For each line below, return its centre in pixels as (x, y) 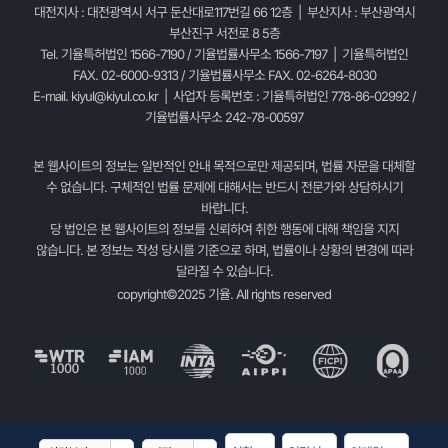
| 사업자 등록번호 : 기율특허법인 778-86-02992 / (286, 96)
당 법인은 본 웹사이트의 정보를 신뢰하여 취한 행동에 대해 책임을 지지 (224, 229)
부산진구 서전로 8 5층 (224, 33)
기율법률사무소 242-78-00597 (224, 117)
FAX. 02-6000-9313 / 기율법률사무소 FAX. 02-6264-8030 (224, 75)
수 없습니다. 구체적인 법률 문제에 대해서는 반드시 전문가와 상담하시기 (224, 187)
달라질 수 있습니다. (224, 271)
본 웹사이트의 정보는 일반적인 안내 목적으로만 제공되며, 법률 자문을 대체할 (224, 166)
